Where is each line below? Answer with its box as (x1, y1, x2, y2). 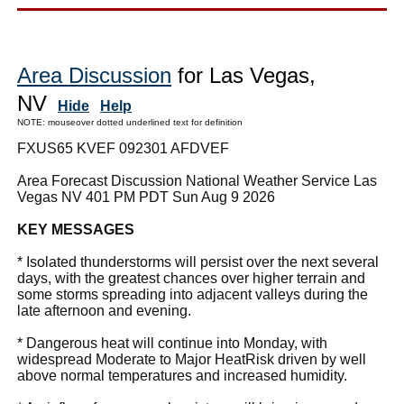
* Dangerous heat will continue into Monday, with (17, 335, 327, 351)
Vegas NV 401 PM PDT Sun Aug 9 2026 (17, 188, 275, 205)
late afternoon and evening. (17, 302, 191, 318)
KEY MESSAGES (17, 221, 134, 237)
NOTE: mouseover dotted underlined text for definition (17, 116, 243, 127)
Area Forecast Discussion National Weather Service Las (17, 172, 377, 188)
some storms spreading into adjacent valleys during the (17, 286, 368, 302)
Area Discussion (17, 62, 171, 87)
